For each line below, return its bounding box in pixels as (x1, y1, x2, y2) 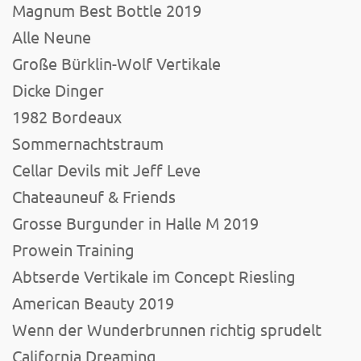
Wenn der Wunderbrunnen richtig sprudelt (12, 319, 322, 340)
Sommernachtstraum (12, 133, 164, 154)
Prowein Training (12, 239, 135, 260)
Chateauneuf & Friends (12, 186, 176, 207)
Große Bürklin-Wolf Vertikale (12, 53, 221, 74)
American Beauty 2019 (12, 293, 174, 313)
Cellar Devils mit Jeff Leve (12, 160, 201, 180)
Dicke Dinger (12, 80, 104, 101)
